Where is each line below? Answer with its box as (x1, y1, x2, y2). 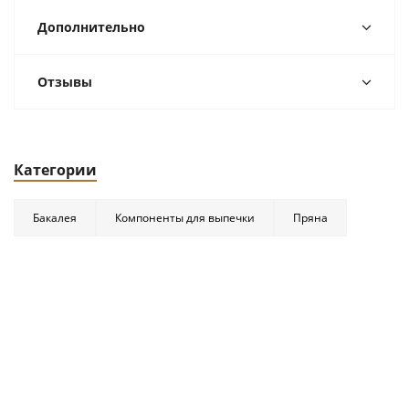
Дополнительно (37, 18, 145, 37)
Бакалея (33, 210, 77, 226)
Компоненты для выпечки (115, 210, 255, 226)
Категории (14, 160, 97, 181)
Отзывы (37, 73, 92, 91)
